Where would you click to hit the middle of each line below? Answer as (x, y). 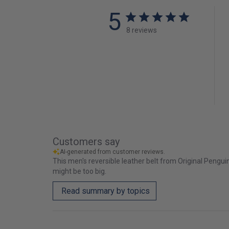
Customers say (86, 141)
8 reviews (142, 30)
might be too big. (80, 171)
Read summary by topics (106, 191)
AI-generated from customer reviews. (113, 152)
